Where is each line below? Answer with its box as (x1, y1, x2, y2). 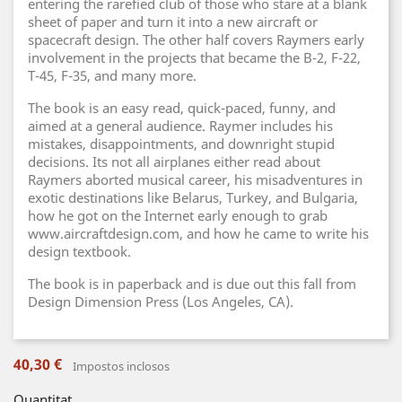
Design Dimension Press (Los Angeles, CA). (28, 293, 293, 310)
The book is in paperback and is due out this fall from (28, 275, 356, 293)
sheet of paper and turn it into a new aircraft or (28, 13, 318, 31)
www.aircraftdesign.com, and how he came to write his (28, 224, 369, 242)
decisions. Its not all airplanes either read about (28, 153, 320, 170)
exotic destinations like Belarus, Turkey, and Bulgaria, (28, 188, 358, 206)
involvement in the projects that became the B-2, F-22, (28, 48, 361, 66)
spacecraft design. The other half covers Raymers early (28, 31, 364, 48)
